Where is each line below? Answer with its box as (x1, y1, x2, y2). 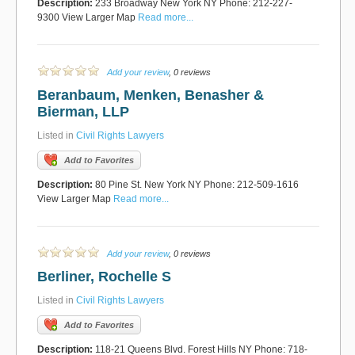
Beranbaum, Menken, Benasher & (37, 87, 264, 103)
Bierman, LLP (37, 104, 129, 120)
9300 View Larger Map (37, 12, 138, 23)
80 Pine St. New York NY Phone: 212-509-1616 (93, 179, 299, 190)
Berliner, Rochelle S (37, 269, 171, 284)
